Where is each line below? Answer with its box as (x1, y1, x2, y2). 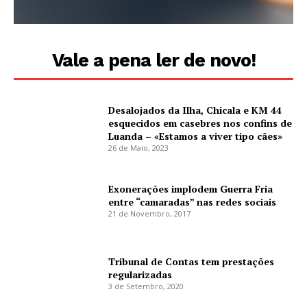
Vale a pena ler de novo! (51, 49, 256, 72)
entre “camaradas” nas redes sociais (108, 195, 277, 209)
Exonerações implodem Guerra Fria (108, 182, 273, 196)
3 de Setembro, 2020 (108, 280, 184, 291)
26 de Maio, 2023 (108, 142, 169, 153)
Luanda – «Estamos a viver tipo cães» (108, 129, 283, 143)
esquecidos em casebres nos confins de (108, 116, 293, 130)
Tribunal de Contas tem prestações (108, 254, 275, 268)
